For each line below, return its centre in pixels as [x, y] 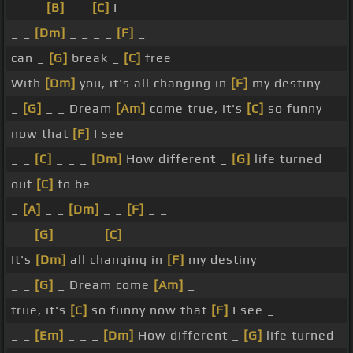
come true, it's [196, 109]
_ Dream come [104, 285]
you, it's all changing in [153, 84]
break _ [96, 58]
